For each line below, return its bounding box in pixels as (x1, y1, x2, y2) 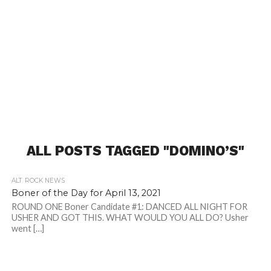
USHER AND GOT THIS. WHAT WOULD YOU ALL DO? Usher (11, 212, 249, 223)
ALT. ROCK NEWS (11, 177, 65, 185)
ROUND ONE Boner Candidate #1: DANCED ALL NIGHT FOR (11, 201, 247, 212)
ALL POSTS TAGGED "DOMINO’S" (26, 143, 244, 159)
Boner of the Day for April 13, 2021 (11, 188, 161, 199)
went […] (11, 223, 44, 234)
